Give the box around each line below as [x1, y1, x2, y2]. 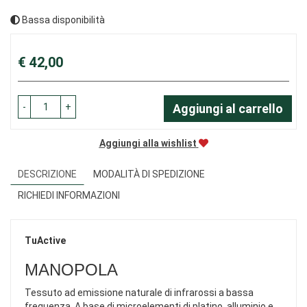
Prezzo [17, 49, 49, 60]
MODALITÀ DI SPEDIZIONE [93, 169, 205, 180]
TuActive [25, 235, 66, 247]
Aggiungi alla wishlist [99, 138, 197, 149]
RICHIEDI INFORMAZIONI [18, 190, 120, 201]
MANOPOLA [25, 260, 118, 280]
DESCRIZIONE [18, 169, 77, 180]
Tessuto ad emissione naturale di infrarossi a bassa [25, 287, 254, 299]
